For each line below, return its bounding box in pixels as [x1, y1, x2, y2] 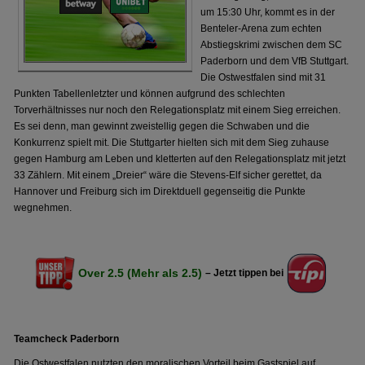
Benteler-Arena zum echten [200, 23, 323, 34]
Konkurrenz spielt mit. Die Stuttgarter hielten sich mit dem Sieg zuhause [14, 137, 330, 148]
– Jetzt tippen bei [204, 267, 284, 279]
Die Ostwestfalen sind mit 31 [200, 72, 327, 83]
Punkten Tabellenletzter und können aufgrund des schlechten [14, 88, 286, 99]
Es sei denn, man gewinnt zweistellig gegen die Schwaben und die [14, 121, 310, 132]
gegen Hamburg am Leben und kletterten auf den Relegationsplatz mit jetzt [14, 153, 346, 165]
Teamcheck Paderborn [14, 333, 120, 345]
